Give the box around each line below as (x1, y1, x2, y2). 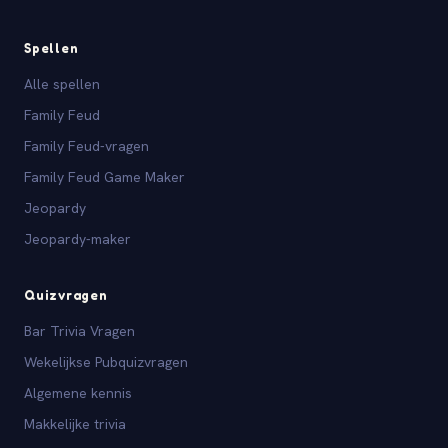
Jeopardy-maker (24, 229, 131, 248)
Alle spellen (24, 74, 100, 93)
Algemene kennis (24, 383, 132, 402)
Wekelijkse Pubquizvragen (24, 352, 188, 371)
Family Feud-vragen (24, 136, 149, 155)
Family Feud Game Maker (24, 167, 185, 186)
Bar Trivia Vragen (24, 321, 135, 340)
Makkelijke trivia (24, 414, 126, 433)
